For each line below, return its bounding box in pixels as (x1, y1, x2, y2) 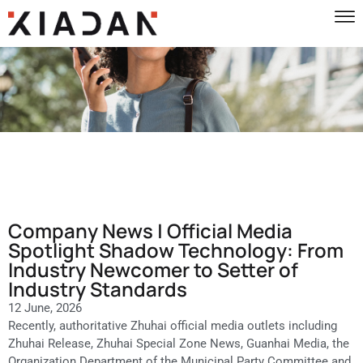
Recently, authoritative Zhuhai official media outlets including (8, 318, 337, 333)
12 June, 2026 (8, 300, 82, 315)
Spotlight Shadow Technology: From (8, 236, 344, 263)
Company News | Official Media (8, 216, 293, 244)
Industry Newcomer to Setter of (8, 255, 298, 283)
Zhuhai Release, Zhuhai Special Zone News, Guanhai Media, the (8, 335, 349, 351)
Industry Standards (8, 275, 187, 302)
